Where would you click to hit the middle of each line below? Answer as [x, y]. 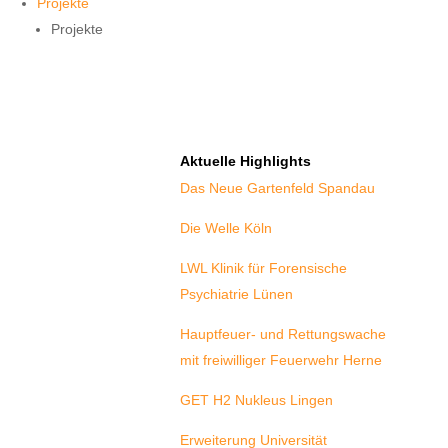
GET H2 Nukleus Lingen [257, 400]
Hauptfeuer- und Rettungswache [283, 334]
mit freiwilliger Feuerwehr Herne [281, 360]
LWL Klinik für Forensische [264, 268]
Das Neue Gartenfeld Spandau [278, 188]
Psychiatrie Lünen [237, 294]
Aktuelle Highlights [246, 161]
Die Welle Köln [226, 228]
